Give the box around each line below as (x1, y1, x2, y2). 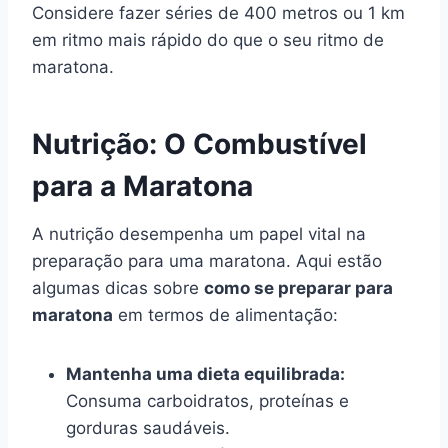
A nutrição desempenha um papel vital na (32, 223, 366, 244)
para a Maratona (32, 168, 253, 203)
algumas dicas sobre (32, 277, 204, 298)
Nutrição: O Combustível (32, 126, 367, 161)
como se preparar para (204, 277, 393, 298)
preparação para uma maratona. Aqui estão (32, 250, 382, 271)
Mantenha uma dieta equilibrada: (66, 363, 345, 384)
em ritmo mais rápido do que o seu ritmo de (32, 29, 384, 50)
